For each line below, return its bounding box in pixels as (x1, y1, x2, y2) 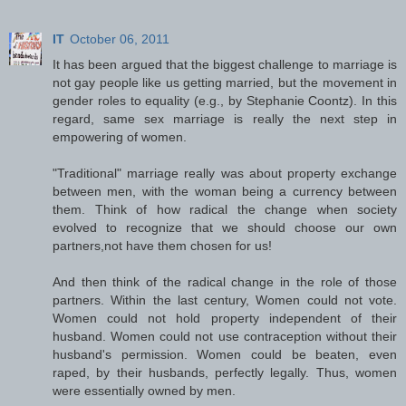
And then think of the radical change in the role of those (53, 274, 397, 289)
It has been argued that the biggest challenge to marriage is (53, 56, 397, 72)
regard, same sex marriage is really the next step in (53, 111, 397, 126)
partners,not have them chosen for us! (53, 237, 272, 253)
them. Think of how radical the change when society (53, 201, 397, 217)
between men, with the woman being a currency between (53, 183, 397, 198)
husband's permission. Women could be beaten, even (53, 346, 397, 362)
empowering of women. (53, 129, 187, 144)
